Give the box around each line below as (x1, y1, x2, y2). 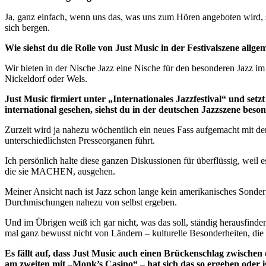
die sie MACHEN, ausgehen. (5, 166, 115, 176)
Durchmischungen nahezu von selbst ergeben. (5, 197, 177, 207)
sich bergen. (5, 22, 50, 33)
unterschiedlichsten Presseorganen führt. (5, 135, 155, 145)
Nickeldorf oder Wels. (5, 73, 87, 84)
